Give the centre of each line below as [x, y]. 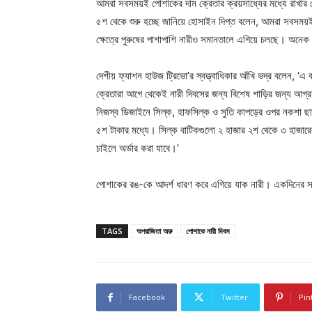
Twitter [234, 297]
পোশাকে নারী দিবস [208, 231]
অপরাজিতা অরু [154, 231]
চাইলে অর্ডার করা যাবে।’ [138, 148]
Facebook [147, 297]
